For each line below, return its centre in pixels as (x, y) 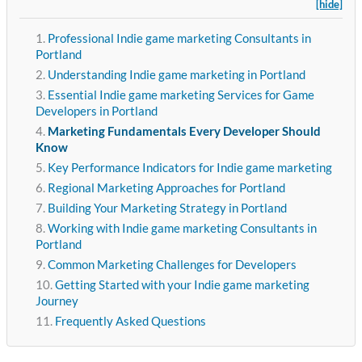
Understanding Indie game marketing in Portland (176, 75)
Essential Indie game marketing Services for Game (181, 95)
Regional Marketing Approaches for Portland (166, 188)
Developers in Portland (96, 112)
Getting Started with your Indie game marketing (182, 285)
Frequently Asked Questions (130, 322)
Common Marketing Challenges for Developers (172, 265)
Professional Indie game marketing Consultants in (179, 39)
